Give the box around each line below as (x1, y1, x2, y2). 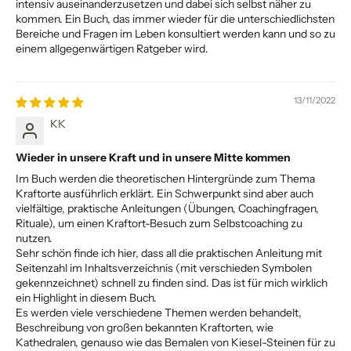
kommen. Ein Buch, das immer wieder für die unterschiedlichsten (16, 11, 335, 26)
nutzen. (16, 230, 52, 245)
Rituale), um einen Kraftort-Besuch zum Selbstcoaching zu (16, 215, 302, 230)
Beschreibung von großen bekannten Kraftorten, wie (16, 320, 273, 335)
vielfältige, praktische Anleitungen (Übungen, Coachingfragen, (16, 201, 319, 215)
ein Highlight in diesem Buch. (16, 290, 157, 305)
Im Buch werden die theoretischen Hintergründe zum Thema (16, 171, 315, 186)
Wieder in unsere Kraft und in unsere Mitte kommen (16, 150, 291, 165)
